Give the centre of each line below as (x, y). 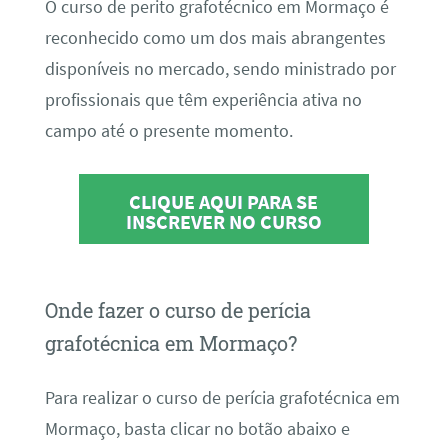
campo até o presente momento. (168, 130)
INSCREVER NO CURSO (223, 222)
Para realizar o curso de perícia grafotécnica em (222, 397)
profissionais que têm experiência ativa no (203, 99)
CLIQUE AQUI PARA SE (224, 202)
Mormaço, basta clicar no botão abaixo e (197, 428)
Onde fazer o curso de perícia (177, 310)
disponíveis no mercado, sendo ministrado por (220, 68)
